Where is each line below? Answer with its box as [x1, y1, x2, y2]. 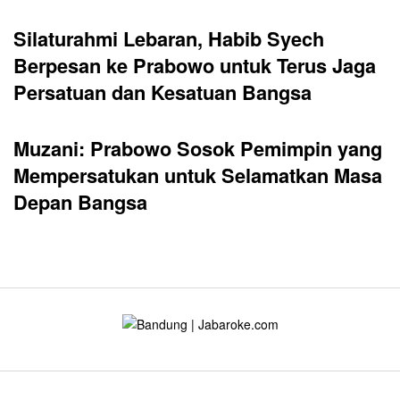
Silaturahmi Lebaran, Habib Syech [13, 24, 324, 54]
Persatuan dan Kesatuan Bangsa [13, 78, 312, 107]
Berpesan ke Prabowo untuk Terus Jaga [13, 51, 376, 80]
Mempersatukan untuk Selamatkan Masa [13, 160, 382, 189]
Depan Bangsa [13, 187, 147, 216]
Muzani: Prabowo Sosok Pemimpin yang [13, 133, 382, 162]
